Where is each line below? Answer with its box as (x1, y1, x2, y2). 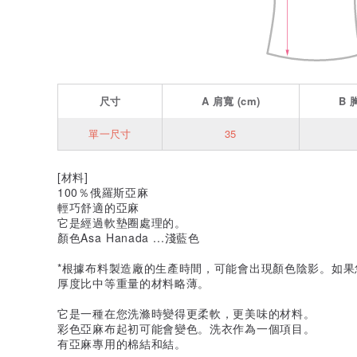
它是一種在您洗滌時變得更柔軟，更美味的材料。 (57, 304, 316, 321)
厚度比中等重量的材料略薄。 (57, 274, 210, 291)
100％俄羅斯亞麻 (57, 183, 149, 200)
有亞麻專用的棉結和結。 (57, 335, 186, 351)
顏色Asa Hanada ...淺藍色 (57, 229, 200, 245)
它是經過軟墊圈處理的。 (57, 214, 186, 230)
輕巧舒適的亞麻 (57, 198, 139, 215)
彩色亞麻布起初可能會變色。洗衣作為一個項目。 (57, 320, 316, 336)
